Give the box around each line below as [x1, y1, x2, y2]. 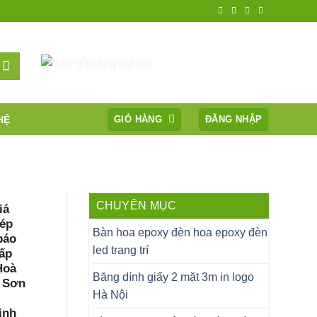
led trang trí [92, 243, 149, 256]
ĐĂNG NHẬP [205, 113, 263, 125]
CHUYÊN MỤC [96, 199, 177, 212]
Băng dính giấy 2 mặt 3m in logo [92, 270, 254, 283]
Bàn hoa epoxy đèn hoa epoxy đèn [92, 226, 267, 238]
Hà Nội [92, 288, 128, 301]
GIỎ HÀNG [114, 113, 163, 125]
